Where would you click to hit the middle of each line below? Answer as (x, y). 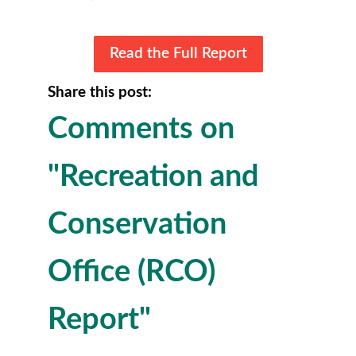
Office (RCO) (132, 271)
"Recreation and (153, 176)
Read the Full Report (178, 53)
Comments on (141, 128)
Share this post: (100, 92)
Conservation (137, 224)
